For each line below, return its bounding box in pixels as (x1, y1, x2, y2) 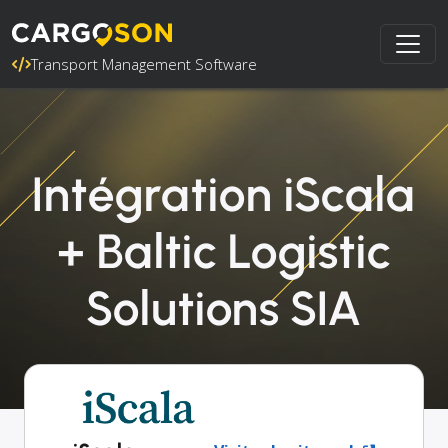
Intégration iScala (32, 165, 416, 223)
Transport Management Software (31, 54, 257, 74)
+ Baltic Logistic (57, 222, 391, 280)
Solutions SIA (86, 279, 362, 337)
